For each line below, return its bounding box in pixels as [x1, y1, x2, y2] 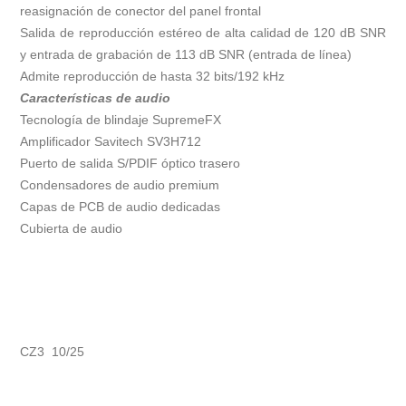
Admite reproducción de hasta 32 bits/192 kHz [20, 69, 285, 84]
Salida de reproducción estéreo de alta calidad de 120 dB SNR [20, 25, 386, 41]
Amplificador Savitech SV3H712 [20, 134, 202, 150]
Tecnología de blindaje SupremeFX [20, 112, 222, 128]
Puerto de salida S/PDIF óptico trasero [20, 156, 241, 171]
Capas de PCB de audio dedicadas [20, 199, 221, 215]
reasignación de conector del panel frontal [20, 4, 262, 19]
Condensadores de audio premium [20, 178, 220, 193]
